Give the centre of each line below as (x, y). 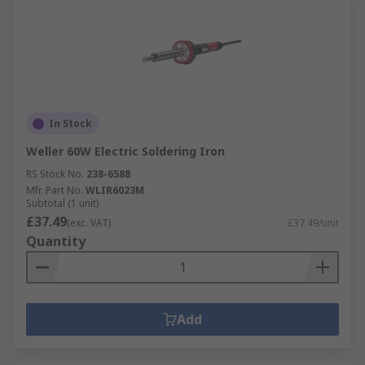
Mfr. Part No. (55, 190)
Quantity (56, 241)
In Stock (70, 123)
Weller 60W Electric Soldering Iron (125, 151)
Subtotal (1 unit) (62, 203)
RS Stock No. (55, 174)
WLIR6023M (115, 190)
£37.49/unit (313, 223)
